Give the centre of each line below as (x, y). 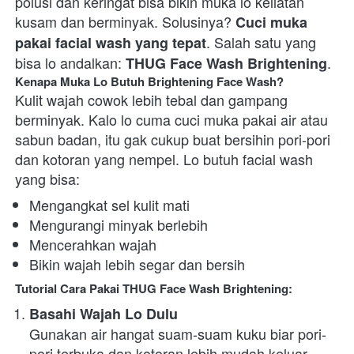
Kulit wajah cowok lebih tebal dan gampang (151, 100)
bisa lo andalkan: (70, 63)
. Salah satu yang (261, 42)
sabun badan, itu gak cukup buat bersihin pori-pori (173, 139)
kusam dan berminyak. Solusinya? (125, 22)
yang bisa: (51, 179)
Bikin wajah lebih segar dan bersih (139, 264)
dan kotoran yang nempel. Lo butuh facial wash (164, 159)
